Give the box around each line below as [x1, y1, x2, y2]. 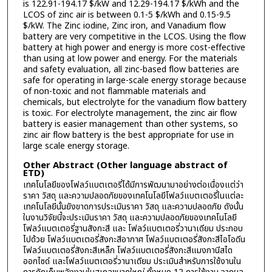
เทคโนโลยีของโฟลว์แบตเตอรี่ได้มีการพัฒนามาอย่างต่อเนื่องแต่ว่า [22, 178, 243, 192]
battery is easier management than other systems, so [22, 117, 238, 131]
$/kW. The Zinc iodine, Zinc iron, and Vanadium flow [22, 19, 226, 32]
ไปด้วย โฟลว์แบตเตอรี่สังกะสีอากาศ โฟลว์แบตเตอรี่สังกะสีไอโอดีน [22, 233, 245, 246]
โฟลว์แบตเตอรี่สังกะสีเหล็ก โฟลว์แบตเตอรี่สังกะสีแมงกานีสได [22, 244, 233, 257]
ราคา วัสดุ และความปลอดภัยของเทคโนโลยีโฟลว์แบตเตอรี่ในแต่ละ [22, 189, 243, 203]
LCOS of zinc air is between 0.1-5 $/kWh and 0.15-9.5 [22, 8, 231, 21]
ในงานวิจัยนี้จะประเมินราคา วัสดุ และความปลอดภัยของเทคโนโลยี [22, 211, 237, 225]
